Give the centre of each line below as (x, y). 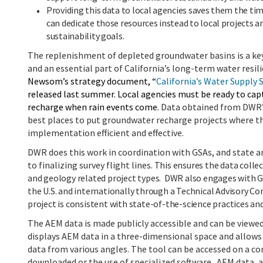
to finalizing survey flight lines (89, 165)
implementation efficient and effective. (106, 132)
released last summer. (73, 94)
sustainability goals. (85, 36)
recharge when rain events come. (94, 107)
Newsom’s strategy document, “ (92, 81)
